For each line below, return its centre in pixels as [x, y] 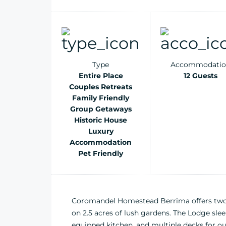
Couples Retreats [101, 87]
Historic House [101, 120]
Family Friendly [101, 98]
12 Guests [201, 76]
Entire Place [101, 76]
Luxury [101, 131]
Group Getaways [101, 109]
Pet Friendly [101, 153]
